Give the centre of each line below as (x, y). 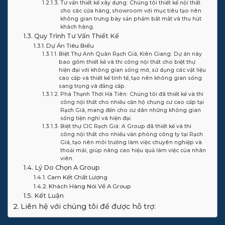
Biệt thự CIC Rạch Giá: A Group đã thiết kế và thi (126, 127)
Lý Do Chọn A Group (67, 168)
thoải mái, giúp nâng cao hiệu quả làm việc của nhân (133, 151)
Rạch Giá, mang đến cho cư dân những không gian (130, 110)
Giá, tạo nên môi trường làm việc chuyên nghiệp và (131, 143)
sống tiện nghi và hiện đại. (96, 119)
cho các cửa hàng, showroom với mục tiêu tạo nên (131, 11)
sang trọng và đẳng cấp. (92, 86)
